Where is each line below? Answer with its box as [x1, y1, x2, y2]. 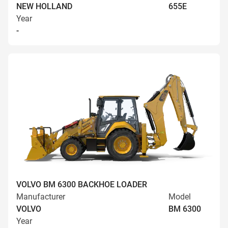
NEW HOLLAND [16, 2, 72, 11]
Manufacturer [16, 192, 65, 202]
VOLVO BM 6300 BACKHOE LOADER [16, 180, 147, 189]
